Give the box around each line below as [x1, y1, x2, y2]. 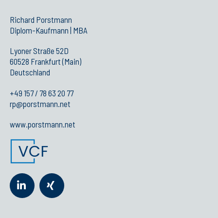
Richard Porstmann [10, 14, 72, 24]
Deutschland [10, 67, 50, 77]
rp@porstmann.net [10, 98, 71, 109]
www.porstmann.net [10, 119, 75, 129]
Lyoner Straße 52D [10, 46, 69, 56]
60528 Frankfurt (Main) [10, 56, 81, 67]
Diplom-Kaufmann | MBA [10, 25, 89, 35]
